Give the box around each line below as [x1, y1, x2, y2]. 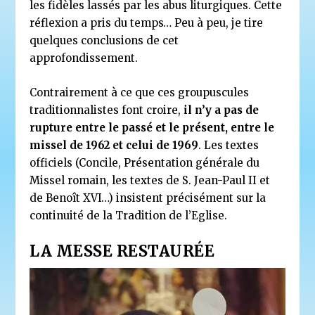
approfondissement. [30, 51, 139, 65]
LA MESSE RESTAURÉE [30, 240, 215, 261]
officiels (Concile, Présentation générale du [30, 155, 260, 169]
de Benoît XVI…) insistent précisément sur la [30, 191, 266, 205]
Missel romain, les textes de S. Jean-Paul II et [30, 173, 271, 187]
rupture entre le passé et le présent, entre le [30, 120, 275, 134]
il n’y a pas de [181, 103, 259, 117]
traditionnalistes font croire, [30, 103, 181, 117]
